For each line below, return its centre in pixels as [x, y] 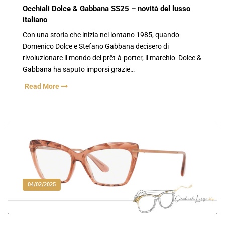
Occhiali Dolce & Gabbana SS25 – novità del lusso [106, 9]
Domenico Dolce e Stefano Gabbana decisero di [96, 46]
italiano [35, 20]
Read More [43, 87]
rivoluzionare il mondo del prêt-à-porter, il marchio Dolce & [112, 58]
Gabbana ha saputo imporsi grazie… [79, 69]
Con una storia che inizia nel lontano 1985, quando [101, 35]
